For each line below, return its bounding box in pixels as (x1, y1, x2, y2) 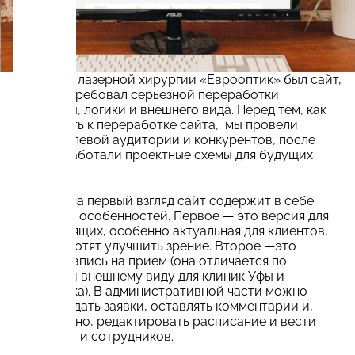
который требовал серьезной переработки (13, 86, 279, 102)
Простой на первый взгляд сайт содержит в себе (13, 193, 314, 208)
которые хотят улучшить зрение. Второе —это (13, 238, 296, 254)
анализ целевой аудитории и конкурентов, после (13, 132, 315, 147)
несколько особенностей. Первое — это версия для (13, 208, 329, 223)
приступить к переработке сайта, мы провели (13, 116, 298, 132)
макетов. (13, 162, 66, 177)
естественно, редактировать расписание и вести (13, 313, 316, 329)
